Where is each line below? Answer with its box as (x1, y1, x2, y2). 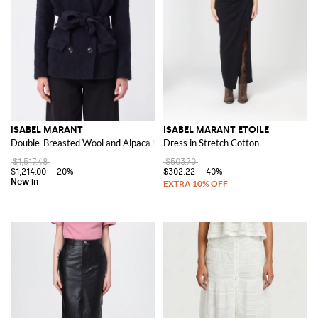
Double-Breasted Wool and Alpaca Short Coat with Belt (11, 136, 235, 148)
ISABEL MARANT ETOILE (163, 124, 269, 135)
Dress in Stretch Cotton (163, 136, 259, 148)
